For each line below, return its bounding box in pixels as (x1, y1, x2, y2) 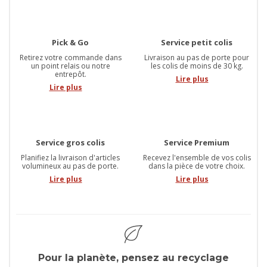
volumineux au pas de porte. (22, 161, 119, 172)
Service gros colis (36, 137, 105, 148)
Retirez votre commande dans (19, 52, 122, 63)
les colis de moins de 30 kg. (150, 61, 243, 72)
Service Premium (164, 137, 229, 148)
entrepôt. (54, 69, 86, 80)
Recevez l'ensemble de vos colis (142, 153, 251, 163)
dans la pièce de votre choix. (148, 161, 245, 172)
